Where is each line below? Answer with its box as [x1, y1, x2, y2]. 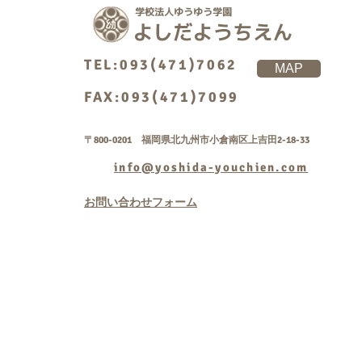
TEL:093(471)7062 [84, 56, 238, 74]
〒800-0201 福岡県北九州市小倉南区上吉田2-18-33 [84, 134, 309, 146]
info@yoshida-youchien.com [114, 160, 309, 175]
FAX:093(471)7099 [84, 88, 240, 106]
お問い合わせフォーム [84, 196, 197, 208]
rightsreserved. [243, 329, 314, 342]
